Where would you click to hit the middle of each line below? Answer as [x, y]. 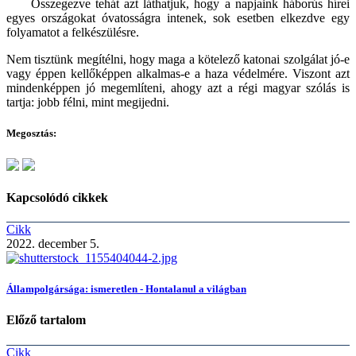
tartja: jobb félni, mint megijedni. [89, 103]
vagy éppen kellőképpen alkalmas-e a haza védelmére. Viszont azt [178, 74]
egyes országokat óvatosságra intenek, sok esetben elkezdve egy [178, 18]
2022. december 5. [53, 244]
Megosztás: [31, 133]
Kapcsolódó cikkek [57, 197]
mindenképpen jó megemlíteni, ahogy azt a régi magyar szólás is [178, 88]
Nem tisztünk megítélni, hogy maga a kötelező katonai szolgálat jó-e [178, 60]
